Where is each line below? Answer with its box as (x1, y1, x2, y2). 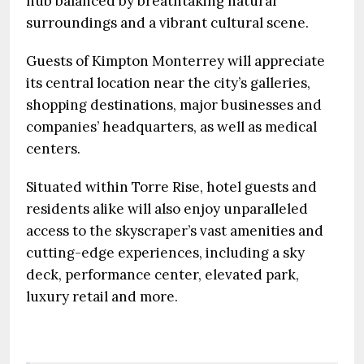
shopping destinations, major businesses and (26, 96, 322, 114)
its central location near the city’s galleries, (26, 74, 310, 92)
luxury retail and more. (26, 288, 178, 305)
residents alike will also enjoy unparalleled (26, 200, 308, 218)
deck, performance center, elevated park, (26, 266, 299, 284)
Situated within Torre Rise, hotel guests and (26, 178, 317, 196)
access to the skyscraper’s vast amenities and (26, 222, 323, 240)
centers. (26, 140, 84, 158)
